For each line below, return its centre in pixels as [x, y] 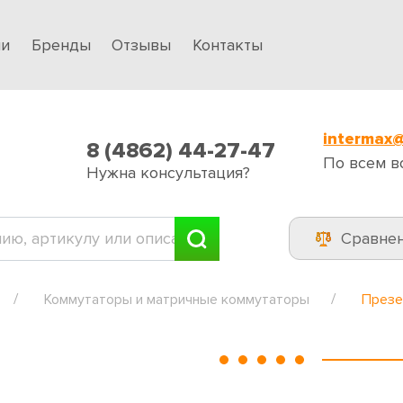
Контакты [227, 45]
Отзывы [142, 45]
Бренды [61, 45]
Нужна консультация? [168, 172]
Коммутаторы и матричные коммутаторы [177, 299]
